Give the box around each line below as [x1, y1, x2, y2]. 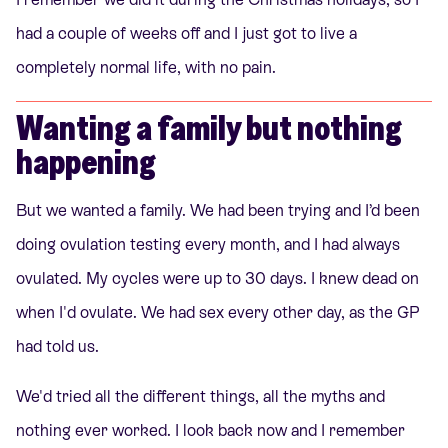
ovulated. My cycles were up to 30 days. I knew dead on [16, 269, 419, 289]
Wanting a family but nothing [16, 105, 402, 150]
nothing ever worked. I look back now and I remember [16, 421, 405, 441]
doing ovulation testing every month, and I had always [16, 235, 400, 255]
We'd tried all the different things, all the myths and [16, 387, 385, 407]
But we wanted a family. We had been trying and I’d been [16, 201, 420, 221]
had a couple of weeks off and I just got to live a [16, 23, 357, 43]
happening [16, 139, 156, 184]
